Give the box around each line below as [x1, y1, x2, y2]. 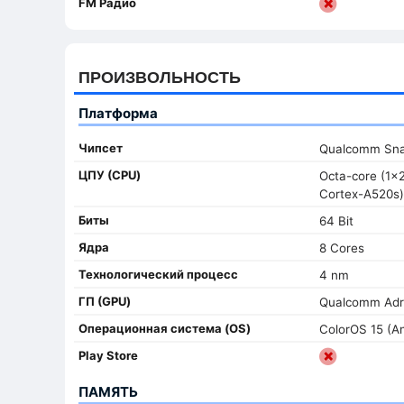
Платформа [78, 104, 158, 122]
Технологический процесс [78, 266, 238, 281]
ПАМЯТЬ [78, 382, 138, 400]
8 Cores [318, 240, 364, 255]
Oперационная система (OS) [78, 320, 251, 335]
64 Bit [318, 213, 353, 228]
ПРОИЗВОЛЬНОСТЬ [78, 66, 241, 88]
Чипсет [78, 140, 123, 155]
